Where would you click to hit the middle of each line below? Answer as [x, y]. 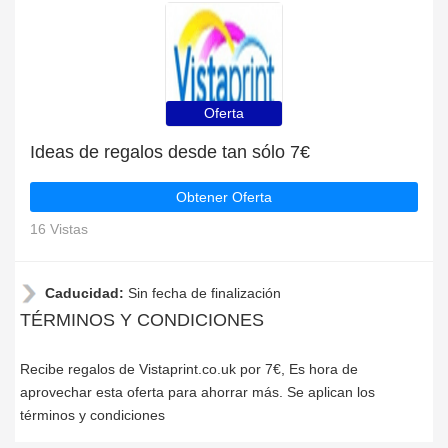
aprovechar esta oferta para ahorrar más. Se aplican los [197, 392]
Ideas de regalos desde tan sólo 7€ [170, 152]
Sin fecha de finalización [204, 293]
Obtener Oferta [224, 197]
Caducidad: [86, 293]
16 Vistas [59, 229]
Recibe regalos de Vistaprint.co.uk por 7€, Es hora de [189, 369]
